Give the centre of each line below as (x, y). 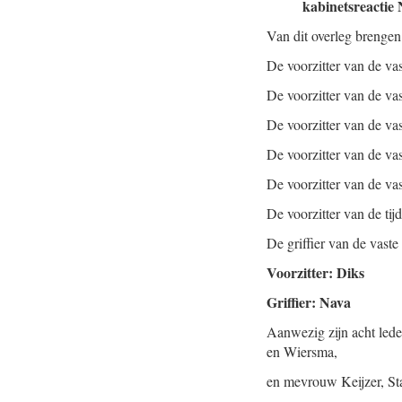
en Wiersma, (302, 351)
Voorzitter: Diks (315, 272)
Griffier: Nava (309, 302)
